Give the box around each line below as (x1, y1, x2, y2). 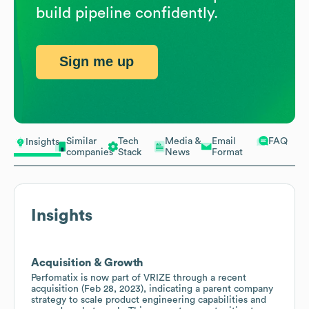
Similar (66, 136, 97, 146)
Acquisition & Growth (31, 257, 143, 268)
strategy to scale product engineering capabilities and (31, 295, 266, 305)
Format (212, 147, 243, 157)
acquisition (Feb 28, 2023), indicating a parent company (31, 283, 273, 294)
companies (66, 147, 113, 157)
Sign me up (59, 54, 134, 70)
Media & (165, 136, 201, 146)
